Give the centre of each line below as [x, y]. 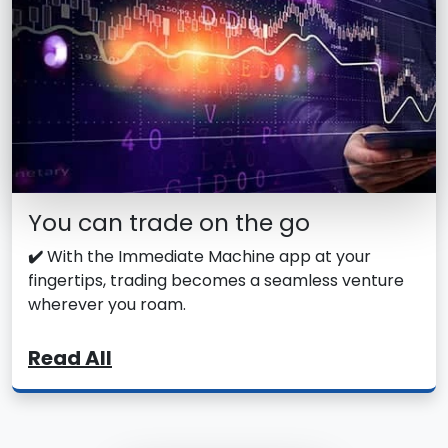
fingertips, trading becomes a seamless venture [216, 281]
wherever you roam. [107, 305]
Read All [70, 358]
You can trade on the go [169, 223]
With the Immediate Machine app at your [207, 257]
